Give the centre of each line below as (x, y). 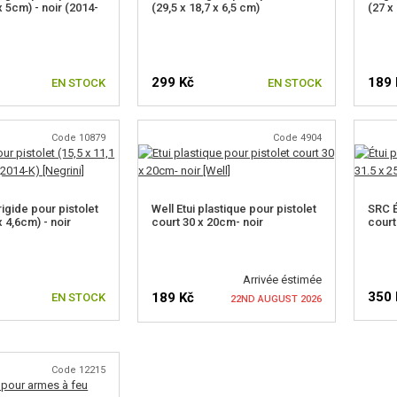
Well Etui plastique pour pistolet (234, 209)
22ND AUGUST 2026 (276, 299)
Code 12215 (78, 370)
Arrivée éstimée (282, 280)
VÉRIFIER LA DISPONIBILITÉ (237, 362)
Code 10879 (78, 138)
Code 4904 (297, 138)
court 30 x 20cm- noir (207, 222)
